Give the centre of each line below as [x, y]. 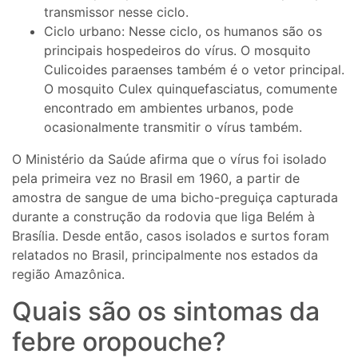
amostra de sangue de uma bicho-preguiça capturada [175, 198]
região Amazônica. [68, 274]
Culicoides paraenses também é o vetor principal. [194, 70]
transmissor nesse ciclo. [116, 12]
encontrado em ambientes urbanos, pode [169, 108]
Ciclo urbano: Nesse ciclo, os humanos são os [183, 32]
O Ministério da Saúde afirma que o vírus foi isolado [169, 159]
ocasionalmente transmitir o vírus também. [173, 127]
